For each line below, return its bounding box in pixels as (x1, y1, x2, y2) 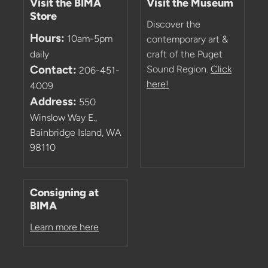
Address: (30, 95, 77, 109)
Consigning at (30, 185, 99, 199)
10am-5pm (65, 33, 112, 45)
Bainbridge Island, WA (30, 127, 121, 139)
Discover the (147, 19, 200, 31)
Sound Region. (147, 63, 211, 75)
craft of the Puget (147, 48, 223, 60)
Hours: (30, 31, 65, 45)
